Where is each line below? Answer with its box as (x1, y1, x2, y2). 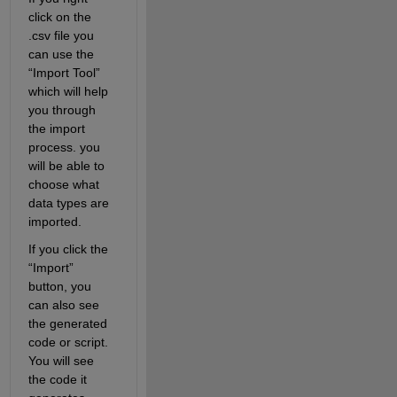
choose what (27, 176, 99, 191)
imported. (27, 214, 82, 229)
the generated (27, 315, 107, 331)
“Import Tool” (27, 65, 100, 80)
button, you (27, 278, 91, 293)
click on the (27, 9, 91, 24)
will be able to (27, 158, 105, 173)
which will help (27, 83, 108, 98)
